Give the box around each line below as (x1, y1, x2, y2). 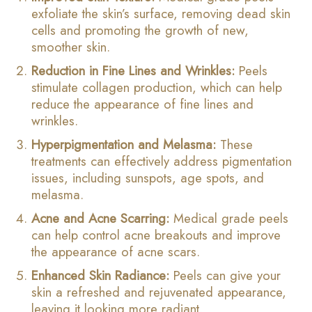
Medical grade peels (169, 209, 288, 228)
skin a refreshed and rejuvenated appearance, (31, 283, 286, 302)
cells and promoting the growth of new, (31, 21, 249, 40)
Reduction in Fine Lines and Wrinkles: (31, 61, 235, 80)
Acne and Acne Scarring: (31, 209, 169, 228)
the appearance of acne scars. (31, 242, 200, 261)
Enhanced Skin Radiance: (31, 266, 169, 285)
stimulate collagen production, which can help (31, 78, 282, 97)
